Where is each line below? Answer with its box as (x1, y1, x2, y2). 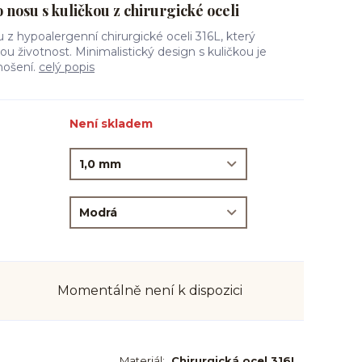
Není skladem (69, 116, 153, 131)
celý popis (39, 60, 95, 74)
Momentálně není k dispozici (57, 283, 242, 298)
